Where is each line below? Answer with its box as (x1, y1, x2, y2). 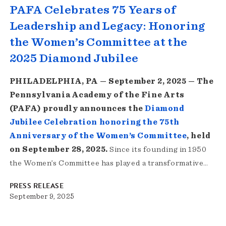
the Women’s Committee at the (9, 36, 188, 49)
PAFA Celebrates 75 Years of (9, 4, 176, 17)
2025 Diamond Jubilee (9, 52, 139, 65)
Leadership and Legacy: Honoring (9, 20, 205, 33)
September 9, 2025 (9, 193, 75, 201)
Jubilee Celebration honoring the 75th (9, 118, 180, 127)
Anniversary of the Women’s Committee (9, 132, 187, 140)
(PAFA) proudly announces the (9, 104, 145, 113)
